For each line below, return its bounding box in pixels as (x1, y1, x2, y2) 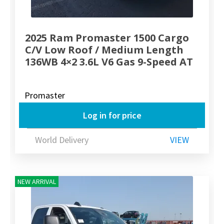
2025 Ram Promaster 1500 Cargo (25, 30, 189, 44)
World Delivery (35, 134, 89, 146)
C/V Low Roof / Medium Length (25, 42, 184, 56)
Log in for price (82, 109, 141, 121)
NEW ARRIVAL (17, 176, 56, 186)
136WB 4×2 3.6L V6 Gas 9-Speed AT (25, 54, 193, 68)
